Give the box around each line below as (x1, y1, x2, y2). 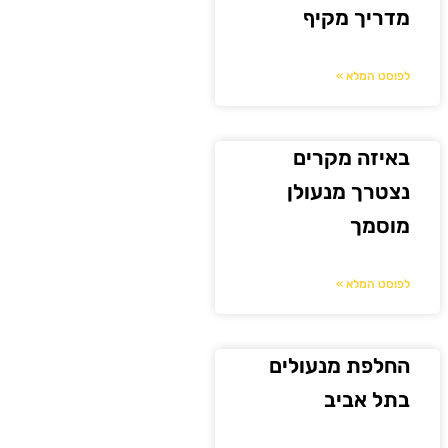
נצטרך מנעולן (287, 178, 411, 204)
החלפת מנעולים (269, 352, 411, 378)
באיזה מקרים (293, 144, 411, 170)
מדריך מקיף (303, 4, 411, 30)
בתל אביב (324, 386, 411, 412)
